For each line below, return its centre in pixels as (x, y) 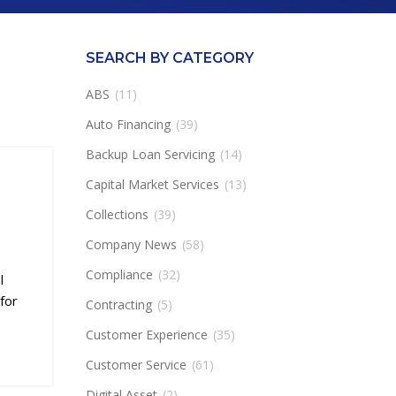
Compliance (119, 274)
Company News (131, 244)
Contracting (118, 305)
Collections (117, 214)
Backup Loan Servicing (150, 154)
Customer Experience (146, 335)
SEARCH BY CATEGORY (169, 58)
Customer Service (136, 365)
